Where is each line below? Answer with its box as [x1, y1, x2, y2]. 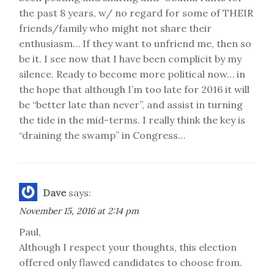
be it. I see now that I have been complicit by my [19, 53, 242, 65]
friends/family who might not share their [19, 22, 212, 34]
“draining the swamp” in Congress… [19, 129, 185, 141]
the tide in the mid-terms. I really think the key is [19, 114, 245, 126]
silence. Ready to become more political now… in [19, 68, 245, 80]
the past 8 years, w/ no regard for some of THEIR [19, 7, 253, 19]
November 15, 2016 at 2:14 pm [19, 206, 139, 217]
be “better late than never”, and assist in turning [19, 98, 243, 111]
